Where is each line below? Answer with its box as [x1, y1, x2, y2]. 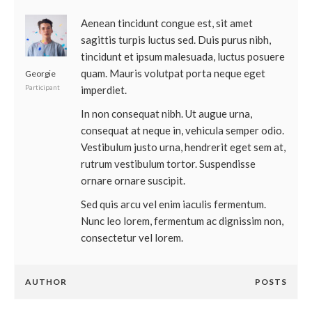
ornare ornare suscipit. [81, 174, 185, 187]
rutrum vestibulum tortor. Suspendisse [81, 157, 256, 170]
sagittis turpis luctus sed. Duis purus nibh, [81, 33, 271, 46]
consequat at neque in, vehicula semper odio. [81, 124, 284, 136]
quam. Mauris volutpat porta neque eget [81, 67, 265, 79]
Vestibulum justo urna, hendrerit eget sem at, [81, 141, 286, 153]
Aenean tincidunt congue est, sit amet [81, 17, 253, 29]
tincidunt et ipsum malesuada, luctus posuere [81, 50, 285, 63]
